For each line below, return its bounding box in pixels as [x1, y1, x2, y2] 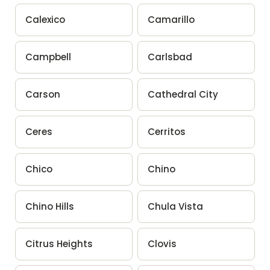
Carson [25, 87, 60, 101]
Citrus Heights [25, 237, 93, 250]
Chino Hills [25, 199, 74, 213]
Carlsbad [148, 50, 192, 63]
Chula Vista [148, 199, 203, 213]
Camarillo [148, 13, 195, 26]
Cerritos [148, 125, 186, 138]
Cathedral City [148, 87, 218, 101]
